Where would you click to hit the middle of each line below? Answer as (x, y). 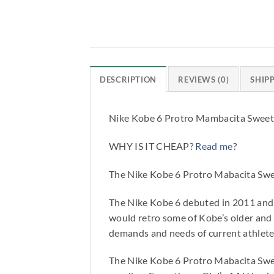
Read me (214, 146)
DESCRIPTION (128, 80)
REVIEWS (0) (204, 80)
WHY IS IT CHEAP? (152, 146)
